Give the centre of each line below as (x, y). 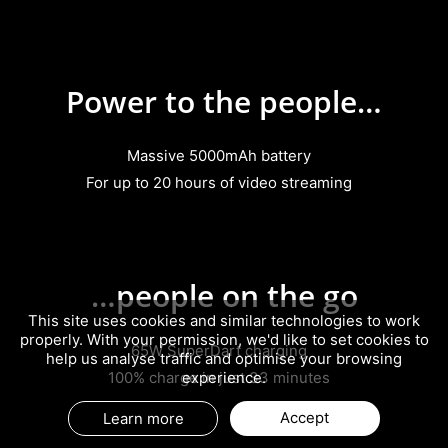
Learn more (143, 418)
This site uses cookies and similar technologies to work (224, 321)
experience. (224, 378)
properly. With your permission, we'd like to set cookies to (224, 340)
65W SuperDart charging (219, 350)
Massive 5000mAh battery (219, 156)
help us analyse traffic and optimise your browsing (224, 359)
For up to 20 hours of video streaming (219, 183)
